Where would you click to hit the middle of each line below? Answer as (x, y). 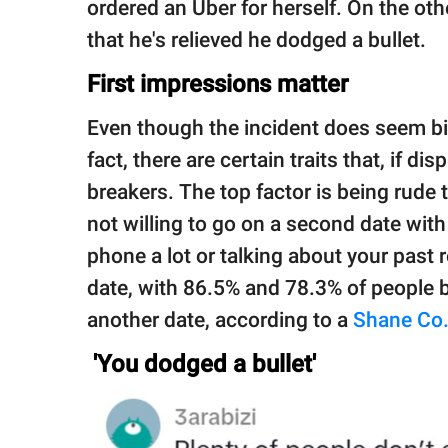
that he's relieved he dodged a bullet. (256, 39)
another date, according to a (220, 319)
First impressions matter (217, 83)
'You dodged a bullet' (201, 363)
